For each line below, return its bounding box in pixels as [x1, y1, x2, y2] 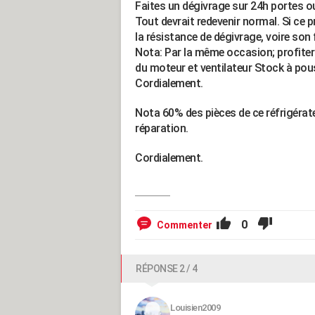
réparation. [135, 122, 188, 135]
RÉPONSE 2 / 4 [136, 263, 198, 274]
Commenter [157, 219, 212, 231]
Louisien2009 [170, 302, 220, 313]
